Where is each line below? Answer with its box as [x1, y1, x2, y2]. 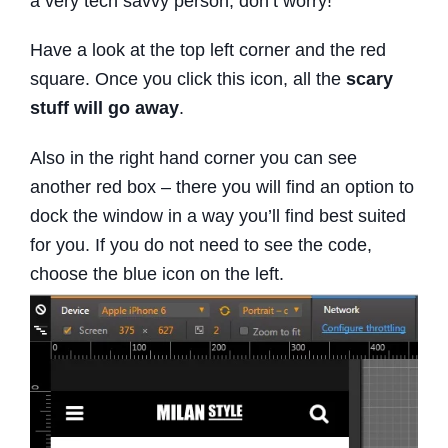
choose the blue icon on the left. [30, 263, 284, 284]
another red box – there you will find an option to [30, 176, 414, 197]
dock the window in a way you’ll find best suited [30, 205, 406, 226]
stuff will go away [30, 98, 179, 119]
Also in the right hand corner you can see [30, 147, 357, 168]
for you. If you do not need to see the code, [30, 234, 372, 255]
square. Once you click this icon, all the [30, 69, 346, 90]
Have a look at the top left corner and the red [30, 40, 386, 61]
